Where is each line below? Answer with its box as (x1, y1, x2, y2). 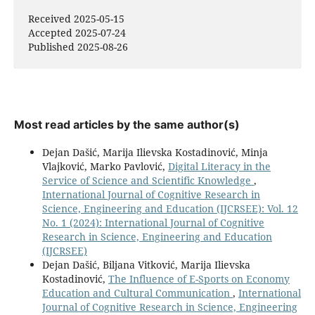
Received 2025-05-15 (27, 12, 124, 26)
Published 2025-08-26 (27, 40, 128, 54)
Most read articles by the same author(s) (13, 117, 240, 132)
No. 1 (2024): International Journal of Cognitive (41, 216, 264, 230)
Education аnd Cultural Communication (41, 286, 233, 300)
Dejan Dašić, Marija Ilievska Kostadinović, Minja (41, 146, 268, 160)
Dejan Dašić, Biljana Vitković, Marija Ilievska (41, 258, 250, 272)
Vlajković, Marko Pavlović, (41, 160, 168, 174)
